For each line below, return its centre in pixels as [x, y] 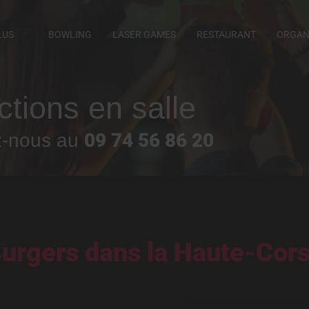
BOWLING [70, 35]
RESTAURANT [226, 35]
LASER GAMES [144, 35]
